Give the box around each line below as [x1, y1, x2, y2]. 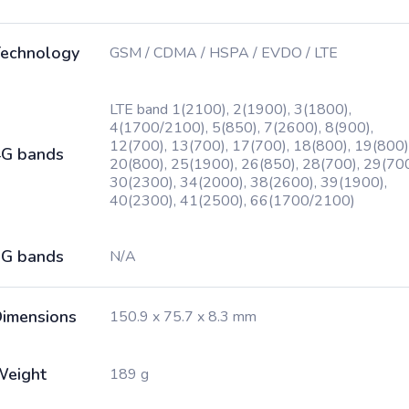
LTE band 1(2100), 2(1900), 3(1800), [110, 100, 351, 120]
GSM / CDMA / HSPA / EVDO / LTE [110, 43, 338, 63]
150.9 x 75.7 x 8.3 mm [110, 307, 257, 327]
